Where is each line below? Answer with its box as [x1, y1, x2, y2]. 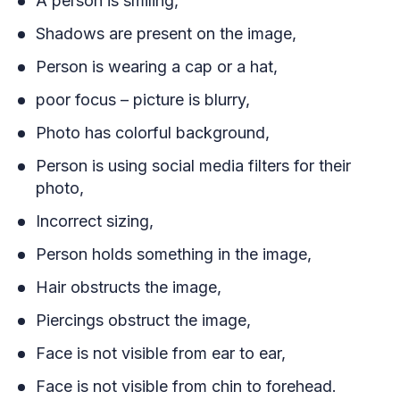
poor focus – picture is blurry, [36, 89, 250, 109]
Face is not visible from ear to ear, [36, 343, 286, 362]
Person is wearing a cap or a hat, [36, 56, 278, 76]
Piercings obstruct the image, [36, 310, 251, 329]
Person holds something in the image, [36, 244, 312, 263]
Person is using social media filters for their [36, 155, 351, 175]
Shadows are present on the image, [36, 23, 296, 43]
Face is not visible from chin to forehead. [36, 376, 337, 396]
